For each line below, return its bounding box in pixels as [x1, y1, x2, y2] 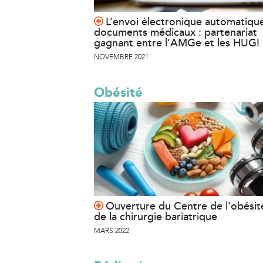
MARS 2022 [94, 227, 129, 235]
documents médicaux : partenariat [94, 26, 257, 39]
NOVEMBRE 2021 [94, 53, 149, 61]
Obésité [94, 85, 143, 100]
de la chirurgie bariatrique [94, 210, 217, 223]
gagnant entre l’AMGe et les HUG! [94, 36, 259, 49]
